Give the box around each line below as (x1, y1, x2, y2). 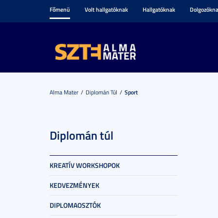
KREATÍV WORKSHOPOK (50, 161, 120, 170)
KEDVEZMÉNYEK (50, 181, 99, 190)
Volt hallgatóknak (85, 5, 128, 14)
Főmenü (50, 5, 70, 14)
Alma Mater (50, 88, 78, 96)
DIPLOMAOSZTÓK (50, 200, 101, 210)
